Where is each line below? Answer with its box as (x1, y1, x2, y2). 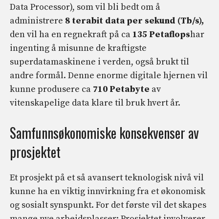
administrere (10, 15, 65, 27)
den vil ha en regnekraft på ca (10, 29, 132, 41)
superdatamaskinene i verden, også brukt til (10, 56, 189, 68)
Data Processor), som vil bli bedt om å (10, 1, 160, 13)
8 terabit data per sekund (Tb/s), (65, 15, 204, 27)
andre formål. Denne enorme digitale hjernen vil (10, 70, 208, 82)
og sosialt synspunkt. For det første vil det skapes (10, 199, 206, 211)
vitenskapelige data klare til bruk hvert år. (10, 97, 180, 109)
